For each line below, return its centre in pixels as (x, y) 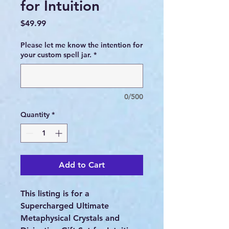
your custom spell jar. (56, 55)
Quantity (35, 115)
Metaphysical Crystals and (70, 218)
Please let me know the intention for (82, 45)
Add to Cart (82, 165)
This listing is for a (55, 194)
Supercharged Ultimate (65, 206)
